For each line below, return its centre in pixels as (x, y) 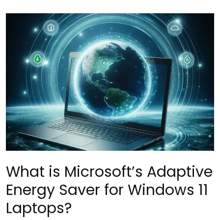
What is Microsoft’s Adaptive (109, 172)
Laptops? (39, 208)
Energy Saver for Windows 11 (107, 190)
